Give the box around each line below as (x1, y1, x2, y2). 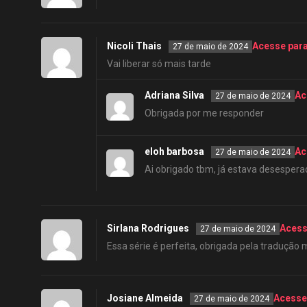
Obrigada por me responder (145, 108, 264, 119)
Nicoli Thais (107, 40, 162, 51)
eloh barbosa (145, 146, 204, 157)
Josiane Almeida (107, 293, 183, 304)
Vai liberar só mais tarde (107, 58, 211, 69)
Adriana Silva (145, 90, 204, 101)
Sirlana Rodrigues (107, 223, 189, 234)
